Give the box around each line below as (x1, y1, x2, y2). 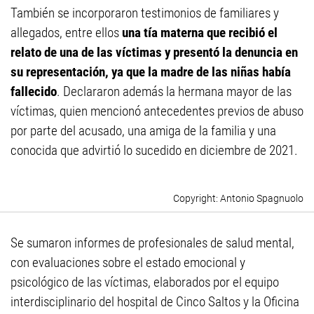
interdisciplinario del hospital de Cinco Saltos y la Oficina (11, 294, 299, 310)
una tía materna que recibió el (119, 25, 278, 41)
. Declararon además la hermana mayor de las (57, 83, 292, 100)
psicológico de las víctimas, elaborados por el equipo (11, 274, 279, 291)
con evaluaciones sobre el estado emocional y (11, 254, 245, 271)
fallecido (11, 83, 57, 100)
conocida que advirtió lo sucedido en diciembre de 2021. (11, 142, 298, 159)
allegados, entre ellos (11, 25, 119, 41)
